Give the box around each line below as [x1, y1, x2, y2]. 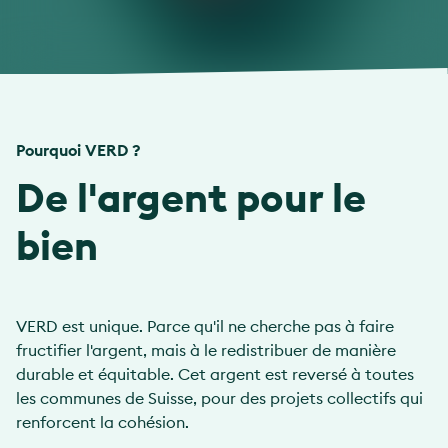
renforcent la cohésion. [16, 412, 189, 432]
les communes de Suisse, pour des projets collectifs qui [16, 388, 423, 408]
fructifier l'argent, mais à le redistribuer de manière [16, 340, 396, 360]
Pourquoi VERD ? [16, 140, 141, 160]
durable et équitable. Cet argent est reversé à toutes [16, 364, 414, 384]
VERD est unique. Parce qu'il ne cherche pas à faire [16, 316, 394, 336]
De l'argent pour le [16, 172, 366, 223]
